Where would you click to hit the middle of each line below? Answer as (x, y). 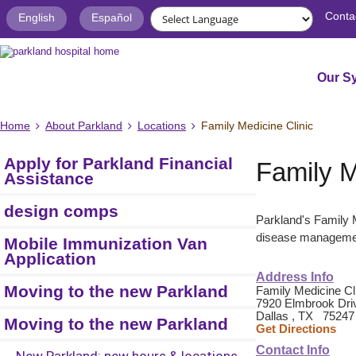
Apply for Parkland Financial (118, 164)
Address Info (295, 277)
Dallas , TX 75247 (305, 316)
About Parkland (84, 126)
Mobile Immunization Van (106, 244)
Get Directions (296, 329)
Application (50, 259)
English (37, 17)
